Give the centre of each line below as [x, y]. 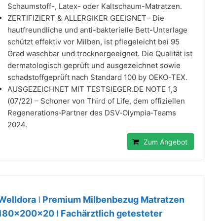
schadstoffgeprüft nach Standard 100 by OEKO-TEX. [97, 77]
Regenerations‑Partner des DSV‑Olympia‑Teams [92, 112]
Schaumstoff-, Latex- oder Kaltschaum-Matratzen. [95, 6]
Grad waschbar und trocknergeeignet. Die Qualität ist [100, 53]
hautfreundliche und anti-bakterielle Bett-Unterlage [97, 30]
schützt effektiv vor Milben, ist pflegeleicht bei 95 [93, 41]
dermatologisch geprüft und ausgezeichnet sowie [94, 65]
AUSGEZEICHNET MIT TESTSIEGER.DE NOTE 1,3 [92, 89]
